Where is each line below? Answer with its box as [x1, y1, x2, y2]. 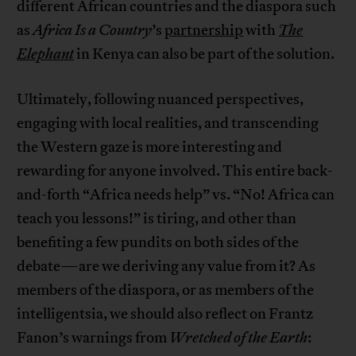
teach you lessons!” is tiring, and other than [17, 209, 297, 229]
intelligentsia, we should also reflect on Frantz [17, 304, 314, 324]
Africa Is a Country [33, 21, 153, 41]
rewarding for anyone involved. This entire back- [17, 161, 334, 181]
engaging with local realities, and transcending [17, 114, 319, 133]
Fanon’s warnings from [17, 328, 170, 348]
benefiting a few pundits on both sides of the [17, 233, 300, 253]
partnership [164, 21, 244, 41]
